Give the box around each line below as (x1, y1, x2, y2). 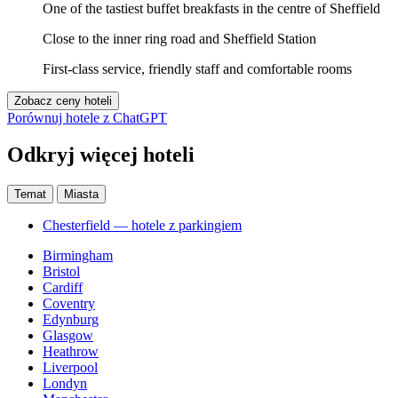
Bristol (43, 264, 80, 280)
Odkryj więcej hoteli (7, 143, 195, 167)
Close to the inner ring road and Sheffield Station (43, 30, 316, 46)
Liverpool (43, 360, 98, 376)
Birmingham (43, 248, 113, 264)
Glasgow (43, 328, 93, 344)
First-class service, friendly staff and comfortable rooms (43, 60, 352, 76)
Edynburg (43, 312, 99, 328)
